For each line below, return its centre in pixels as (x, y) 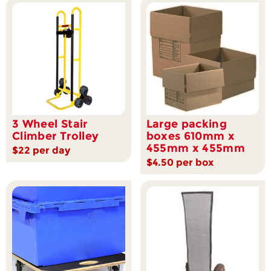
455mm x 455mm (196, 149)
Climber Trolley (56, 136)
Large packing (187, 124)
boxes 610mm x (191, 136)
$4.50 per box (180, 163)
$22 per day (41, 151)
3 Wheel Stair (50, 124)
